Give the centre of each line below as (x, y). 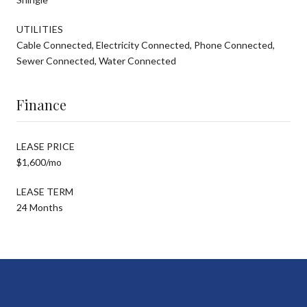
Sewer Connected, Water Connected (96, 60)
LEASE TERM (45, 191)
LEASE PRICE (46, 146)
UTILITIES (40, 29)
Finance (41, 104)
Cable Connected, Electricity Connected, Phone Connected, (146, 45)
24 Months (40, 207)
